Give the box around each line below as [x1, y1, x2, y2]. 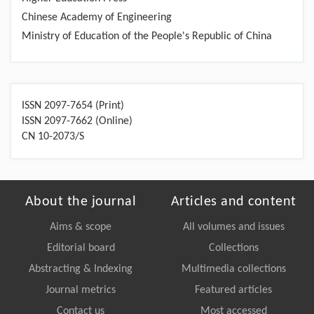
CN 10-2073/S [22, 131, 84, 142]
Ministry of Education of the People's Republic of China [22, 31, 272, 42]
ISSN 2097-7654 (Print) [22, 100, 124, 111]
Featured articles [195, 285, 272, 296]
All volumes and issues [182, 221, 285, 233]
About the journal [25, 195, 137, 209]
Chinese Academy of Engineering [22, 12, 172, 23]
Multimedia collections [181, 264, 286, 275]
